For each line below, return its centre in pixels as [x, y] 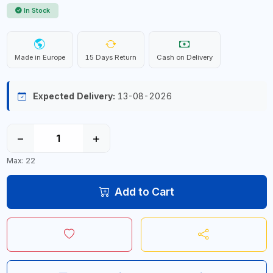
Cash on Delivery [184, 57]
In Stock [37, 11]
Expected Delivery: [74, 96]
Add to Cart [144, 191]
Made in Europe [40, 57]
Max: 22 [21, 160]
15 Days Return [111, 57]
